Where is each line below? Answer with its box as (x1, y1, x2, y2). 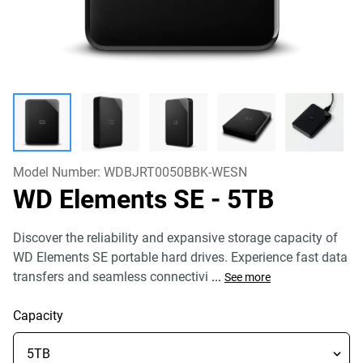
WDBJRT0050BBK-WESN (104, 164, 247, 180)
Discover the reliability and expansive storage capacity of (13, 230, 338, 246)
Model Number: (13, 164, 104, 180)
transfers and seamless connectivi (13, 269, 208, 284)
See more (224, 271, 271, 284)
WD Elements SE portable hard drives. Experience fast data (13, 250, 348, 265)
